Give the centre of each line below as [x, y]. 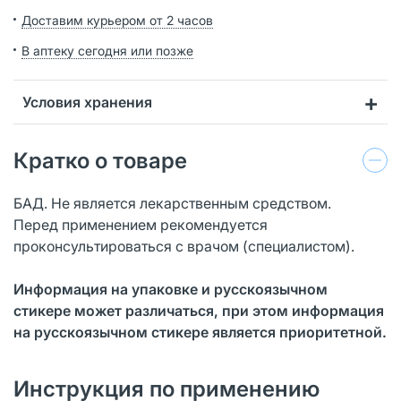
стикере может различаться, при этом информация [199, 310]
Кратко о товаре [100, 160]
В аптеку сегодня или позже [107, 50]
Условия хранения [87, 102]
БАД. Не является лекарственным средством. [172, 203]
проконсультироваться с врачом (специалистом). [184, 246]
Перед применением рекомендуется [141, 224]
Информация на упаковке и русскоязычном [171, 289]
